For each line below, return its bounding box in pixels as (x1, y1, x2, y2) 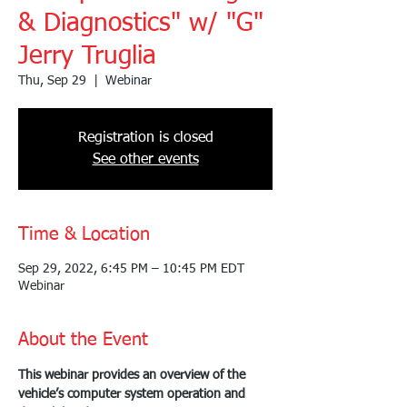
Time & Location (18, 224, 150, 243)
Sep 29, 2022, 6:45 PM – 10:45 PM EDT (18, 262, 244, 275)
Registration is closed (77, 130, 213, 145)
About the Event (18, 330, 148, 349)
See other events (92, 152, 199, 167)
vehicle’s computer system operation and (18, 387, 249, 401)
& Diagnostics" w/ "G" (18, 10, 263, 36)
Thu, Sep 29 (18, 74, 86, 87)
